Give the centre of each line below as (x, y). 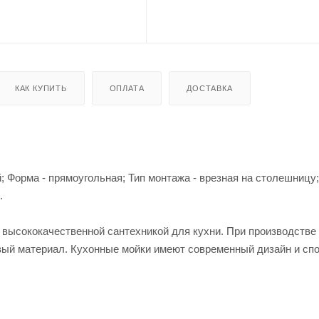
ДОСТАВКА (210, 89)
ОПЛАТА (127, 89)
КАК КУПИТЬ (41, 89)
